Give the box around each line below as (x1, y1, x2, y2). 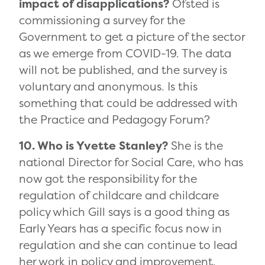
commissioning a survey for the (19, 12, 185, 28)
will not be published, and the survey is (19, 62, 227, 78)
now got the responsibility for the (19, 171, 197, 187)
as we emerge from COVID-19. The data (19, 46, 231, 62)
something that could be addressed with (19, 95, 238, 111)
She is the (171, 138, 223, 154)
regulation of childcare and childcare (19, 188, 219, 203)
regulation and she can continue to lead (19, 237, 237, 253)
